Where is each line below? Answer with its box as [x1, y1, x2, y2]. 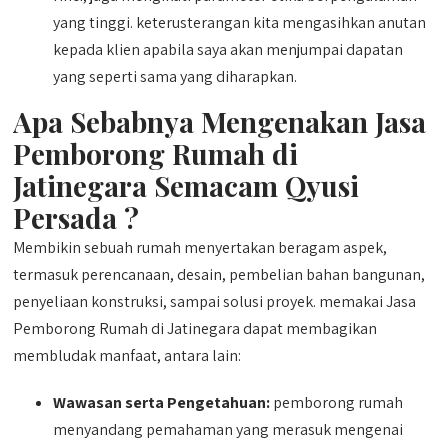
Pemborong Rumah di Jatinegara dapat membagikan [13, 318, 378, 339]
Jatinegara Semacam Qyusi [13, 167, 360, 204]
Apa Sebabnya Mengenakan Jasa [13, 103, 427, 140]
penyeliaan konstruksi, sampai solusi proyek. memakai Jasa [13, 291, 417, 312]
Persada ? [13, 199, 140, 236]
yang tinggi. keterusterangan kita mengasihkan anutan [53, 12, 427, 33]
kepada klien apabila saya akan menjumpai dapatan [53, 39, 404, 60]
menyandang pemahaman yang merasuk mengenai [53, 419, 404, 440]
